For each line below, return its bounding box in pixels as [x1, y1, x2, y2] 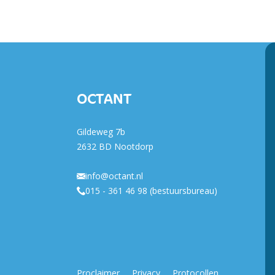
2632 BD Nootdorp [76, 141, 153, 152]
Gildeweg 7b [76, 126, 125, 137]
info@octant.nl [85, 170, 143, 182]
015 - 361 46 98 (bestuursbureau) [85, 185, 217, 196]
